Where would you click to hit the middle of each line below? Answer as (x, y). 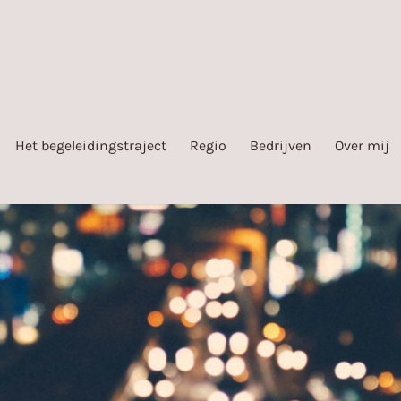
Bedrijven (281, 145)
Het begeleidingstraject (91, 145)
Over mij (362, 145)
